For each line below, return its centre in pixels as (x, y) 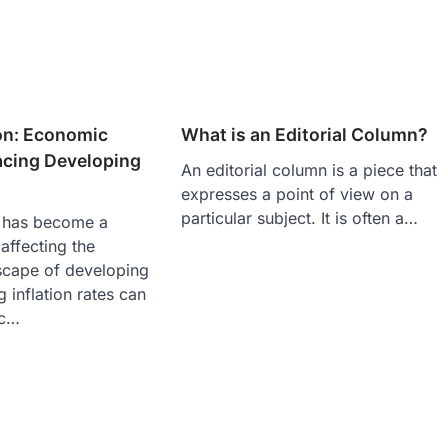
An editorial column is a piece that (309, 169)
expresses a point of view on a (297, 193)
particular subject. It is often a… (300, 217)
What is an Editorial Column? (305, 134)
